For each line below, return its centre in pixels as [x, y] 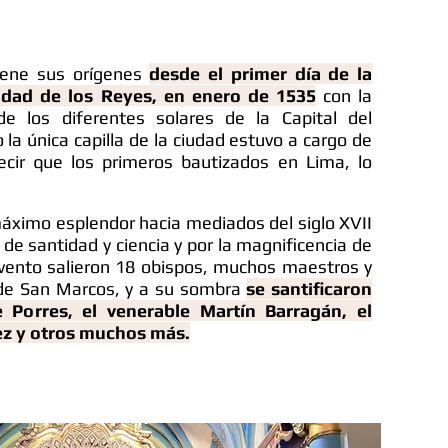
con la [344, 95]
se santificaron [309, 288]
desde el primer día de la [261, 73]
